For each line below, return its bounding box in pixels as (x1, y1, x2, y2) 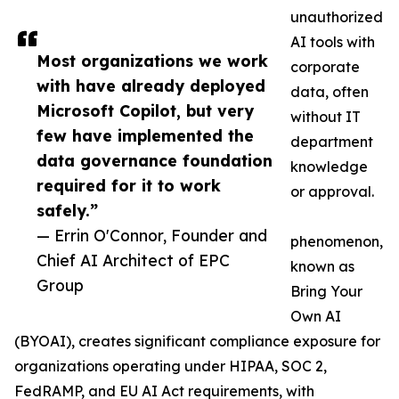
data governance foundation (37, 151, 273, 171)
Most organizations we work (37, 51, 268, 71)
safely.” (37, 200, 98, 221)
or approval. (290, 183, 374, 201)
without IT (290, 108, 361, 126)
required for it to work (37, 175, 221, 196)
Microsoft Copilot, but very (37, 101, 254, 121)
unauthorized (290, 8, 383, 27)
